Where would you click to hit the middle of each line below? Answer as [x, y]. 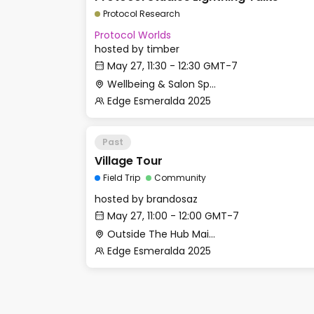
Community [180, 178]
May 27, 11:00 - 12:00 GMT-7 [173, 216]
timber [163, 49]
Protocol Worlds [133, 35]
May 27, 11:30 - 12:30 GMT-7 [172, 66]
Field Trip [122, 178]
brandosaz [172, 199]
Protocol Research [142, 14]
